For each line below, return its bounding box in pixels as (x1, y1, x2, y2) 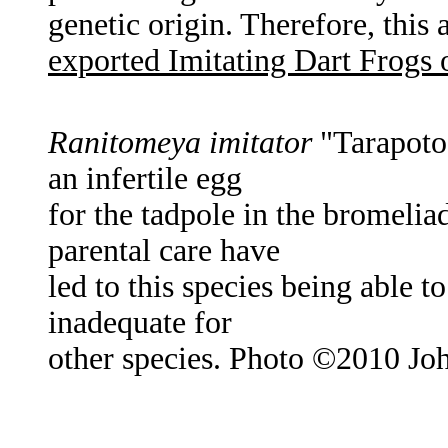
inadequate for (48, 305, 232, 341)
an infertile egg (48, 161, 242, 197)
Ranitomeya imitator (48, 125, 312, 161)
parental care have (48, 233, 280, 269)
